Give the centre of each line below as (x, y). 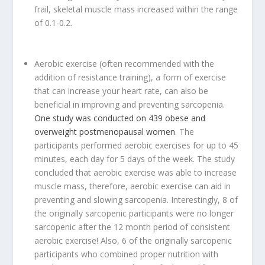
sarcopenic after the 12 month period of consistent (132, 227)
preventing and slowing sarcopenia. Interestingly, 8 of (136, 199)
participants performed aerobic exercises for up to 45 (137, 145)
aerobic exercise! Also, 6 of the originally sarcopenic (133, 240)
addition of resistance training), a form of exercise (130, 77)
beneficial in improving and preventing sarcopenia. (130, 104)
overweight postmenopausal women (105, 131)
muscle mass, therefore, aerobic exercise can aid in (133, 186)
